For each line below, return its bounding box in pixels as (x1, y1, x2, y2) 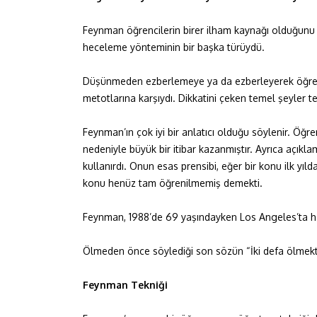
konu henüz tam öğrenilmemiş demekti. (83, 177, 263, 189)
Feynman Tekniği (83, 279, 168, 291)
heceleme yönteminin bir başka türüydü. (83, 41, 265, 53)
